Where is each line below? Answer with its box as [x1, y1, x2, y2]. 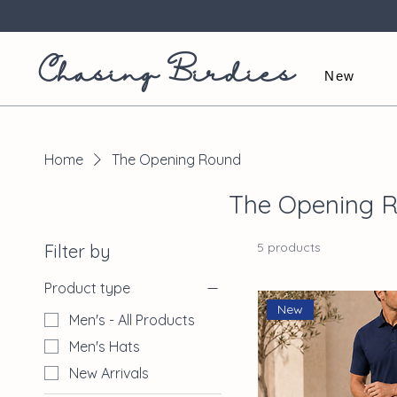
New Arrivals [69, 363, 149, 382]
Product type [44, 279, 130, 297]
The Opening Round [112, 151, 241, 168]
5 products [257, 239, 321, 255]
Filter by [44, 240, 111, 262]
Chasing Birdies [38, 59, 295, 90]
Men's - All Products [69, 310, 195, 329]
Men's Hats [69, 337, 140, 355]
